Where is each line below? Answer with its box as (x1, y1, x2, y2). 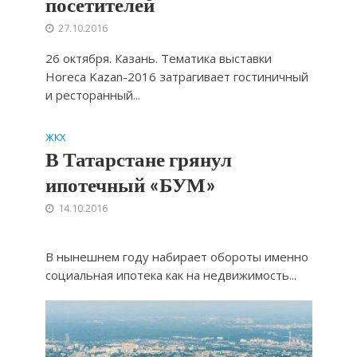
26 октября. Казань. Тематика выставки (45, 50, 272, 67)
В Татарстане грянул (45, 147, 232, 171)
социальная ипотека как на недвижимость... (45, 267, 296, 284)
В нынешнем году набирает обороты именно (45, 249, 308, 265)
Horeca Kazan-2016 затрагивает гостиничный (45, 69, 308, 85)
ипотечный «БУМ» (45, 172, 216, 197)
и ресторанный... (45, 87, 140, 104)
